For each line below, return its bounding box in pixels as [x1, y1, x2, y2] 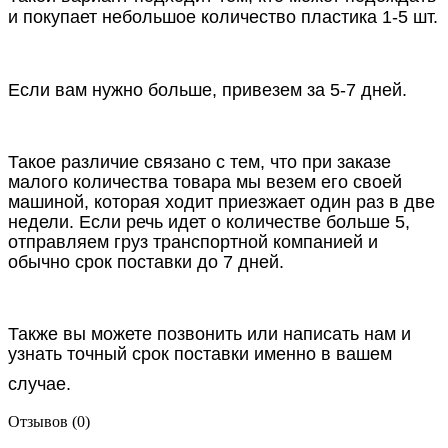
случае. [8, 373, 71, 394]
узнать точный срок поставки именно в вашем [8, 343, 392, 364]
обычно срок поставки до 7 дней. [8, 251, 284, 272]
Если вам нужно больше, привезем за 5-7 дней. [8, 79, 407, 100]
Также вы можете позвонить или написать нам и [8, 323, 411, 344]
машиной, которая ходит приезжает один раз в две [8, 191, 435, 212]
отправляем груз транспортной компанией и [8, 231, 378, 252]
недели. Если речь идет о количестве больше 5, [8, 211, 410, 232]
